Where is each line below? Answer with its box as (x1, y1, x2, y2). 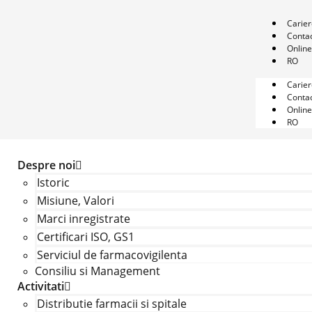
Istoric (36, 175, 70, 190)
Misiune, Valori (36, 193, 114, 208)
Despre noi (17, 157, 75, 173)
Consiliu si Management (34, 263, 160, 279)
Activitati (17, 279, 64, 294)
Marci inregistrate (36, 211, 130, 226)
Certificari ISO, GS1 (36, 229, 134, 244)
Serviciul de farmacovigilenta (36, 247, 187, 263)
